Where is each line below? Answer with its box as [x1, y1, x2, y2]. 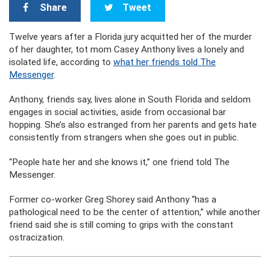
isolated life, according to [9, 57, 113, 67]
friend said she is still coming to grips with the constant [9, 219, 233, 230]
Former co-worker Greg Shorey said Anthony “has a [9, 194, 216, 205]
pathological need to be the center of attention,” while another [9, 207, 260, 218]
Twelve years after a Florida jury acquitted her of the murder [9, 31, 252, 42]
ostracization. [9, 232, 64, 243]
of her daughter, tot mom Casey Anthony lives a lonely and [9, 44, 244, 55]
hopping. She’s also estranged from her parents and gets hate [9, 119, 257, 130]
